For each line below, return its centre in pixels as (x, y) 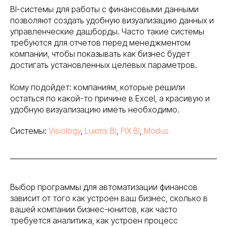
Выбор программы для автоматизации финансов (104, 187)
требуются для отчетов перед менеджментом (100, 43)
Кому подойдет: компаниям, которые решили (98, 87)
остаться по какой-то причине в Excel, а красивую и (110, 99)
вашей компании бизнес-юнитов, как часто (94, 210)
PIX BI (130, 131)
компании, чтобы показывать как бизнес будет (100, 54)
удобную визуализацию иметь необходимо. (95, 110)
